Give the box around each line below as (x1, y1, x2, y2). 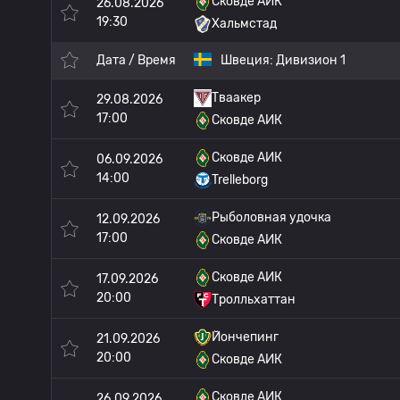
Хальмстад (212, 16, 277, 31)
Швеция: (221, 53, 276, 68)
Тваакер (212, 90, 261, 105)
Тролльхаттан (212, 292, 296, 307)
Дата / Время (96, 53, 176, 68)
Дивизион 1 (276, 53, 346, 68)
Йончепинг (212, 329, 279, 345)
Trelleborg (212, 172, 268, 187)
